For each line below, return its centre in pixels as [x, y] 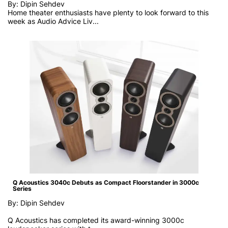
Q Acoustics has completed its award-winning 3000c [96, 220]
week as [22, 21]
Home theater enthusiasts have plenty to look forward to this [108, 13]
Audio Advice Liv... [68, 21]
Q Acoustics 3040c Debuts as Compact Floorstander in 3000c [106, 183]
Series [22, 189]
